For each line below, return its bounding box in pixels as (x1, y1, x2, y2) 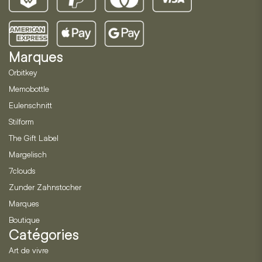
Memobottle (9, 84, 49, 94)
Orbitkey (9, 67, 37, 78)
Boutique (9, 215, 40, 225)
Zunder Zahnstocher (9, 182, 81, 192)
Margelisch (9, 149, 47, 160)
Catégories (9, 227, 79, 243)
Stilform (9, 116, 34, 127)
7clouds (9, 166, 36, 176)
